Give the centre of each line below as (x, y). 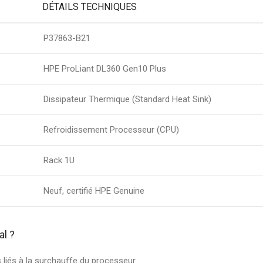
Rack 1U (59, 160)
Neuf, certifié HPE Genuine (94, 191)
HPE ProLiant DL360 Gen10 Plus (105, 69)
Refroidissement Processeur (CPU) (111, 130)
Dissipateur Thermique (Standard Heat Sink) (127, 99)
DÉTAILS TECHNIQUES (90, 7)
